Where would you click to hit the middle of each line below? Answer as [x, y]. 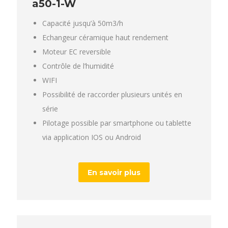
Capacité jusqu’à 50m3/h [83, 23]
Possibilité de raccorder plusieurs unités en [112, 94]
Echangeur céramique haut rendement [105, 37]
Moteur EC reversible [77, 51]
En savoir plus [114, 172]
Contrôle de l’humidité [78, 66]
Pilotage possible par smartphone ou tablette [117, 123]
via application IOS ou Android [92, 137]
